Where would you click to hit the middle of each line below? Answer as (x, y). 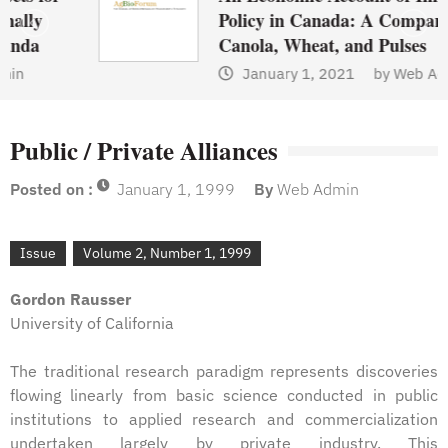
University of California (92, 322)
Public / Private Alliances (144, 150)
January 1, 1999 (176, 188)
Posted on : (53, 188)
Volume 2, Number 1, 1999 (167, 252)
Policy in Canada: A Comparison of (278, 19)
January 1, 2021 (220, 73)
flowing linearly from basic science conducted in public (224, 394)
